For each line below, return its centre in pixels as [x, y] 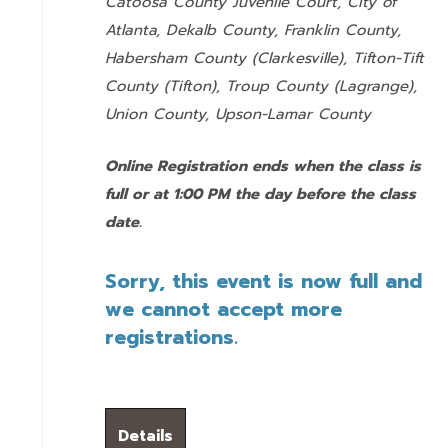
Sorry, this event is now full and [263, 281]
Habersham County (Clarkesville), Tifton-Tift [264, 57]
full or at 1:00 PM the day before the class [260, 193]
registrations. [171, 337]
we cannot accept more [223, 309]
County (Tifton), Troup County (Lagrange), [261, 85]
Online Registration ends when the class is [263, 165]
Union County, [160, 113]
